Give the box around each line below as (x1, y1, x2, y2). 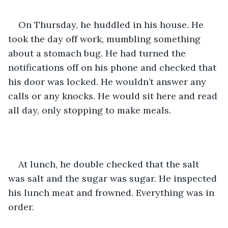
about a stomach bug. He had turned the (8, 47, 188, 59)
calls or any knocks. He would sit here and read (8, 90, 220, 102)
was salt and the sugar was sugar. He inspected (8, 172, 219, 184)
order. (8, 201, 34, 213)
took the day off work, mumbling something (8, 33, 203, 45)
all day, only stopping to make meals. (8, 104, 171, 116)
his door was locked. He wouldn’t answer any (8, 75, 209, 88)
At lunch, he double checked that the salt (18, 158, 202, 170)
